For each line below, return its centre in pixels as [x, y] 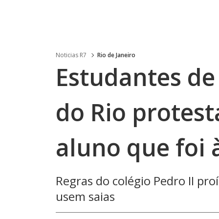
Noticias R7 [71, 55]
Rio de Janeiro [116, 55]
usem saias [85, 196]
